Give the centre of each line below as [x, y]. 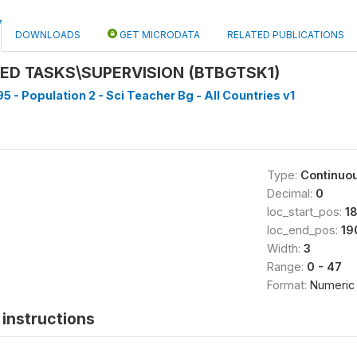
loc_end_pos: [304, 230]
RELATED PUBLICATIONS [286, 35]
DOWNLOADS [48, 35]
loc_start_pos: [306, 212]
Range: [286, 267]
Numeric [332, 285]
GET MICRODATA [159, 35]
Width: [285, 248]
